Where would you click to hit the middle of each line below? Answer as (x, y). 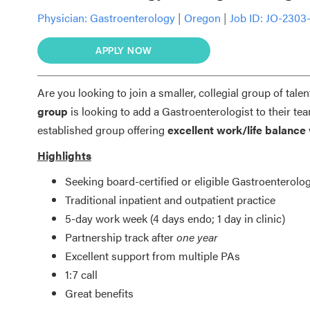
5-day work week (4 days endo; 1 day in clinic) (175, 218)
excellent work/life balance (238, 129)
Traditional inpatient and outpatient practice (170, 199)
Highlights (64, 155)
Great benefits (99, 293)
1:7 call (81, 274)
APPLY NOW (124, 50)
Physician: (62, 17)
